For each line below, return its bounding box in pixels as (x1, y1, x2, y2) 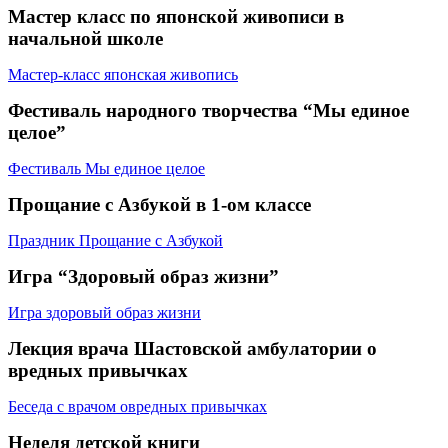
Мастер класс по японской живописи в (8, 5, 344, 27)
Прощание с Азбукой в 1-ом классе (8, 193, 311, 215)
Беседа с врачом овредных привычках (8, 397, 267, 415)
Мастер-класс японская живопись (8, 65, 238, 83)
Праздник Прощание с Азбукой (8, 231, 223, 249)
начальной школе (8, 27, 163, 49)
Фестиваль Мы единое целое (8, 159, 205, 177)
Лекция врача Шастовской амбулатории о (8, 337, 377, 359)
